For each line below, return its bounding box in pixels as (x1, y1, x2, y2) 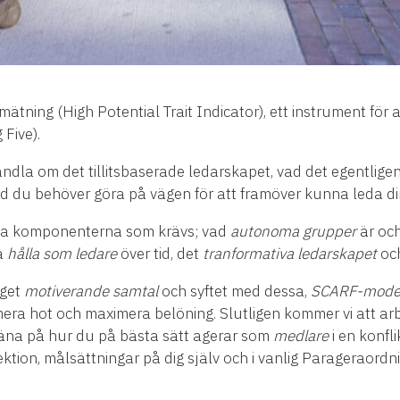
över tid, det (117, 244, 203, 264)
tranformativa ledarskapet (203, 244, 377, 264)
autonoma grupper (230, 221, 356, 242)
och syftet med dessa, (158, 281, 311, 302)
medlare (273, 326, 329, 346)
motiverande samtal (24, 281, 158, 302)
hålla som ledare (7, 244, 117, 264)
